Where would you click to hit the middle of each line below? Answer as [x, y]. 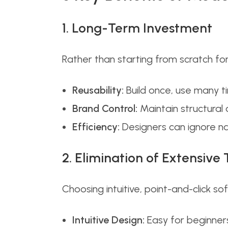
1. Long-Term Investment [137, 28]
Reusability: [98, 90]
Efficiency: [96, 127]
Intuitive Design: [108, 220]
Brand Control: [105, 108]
